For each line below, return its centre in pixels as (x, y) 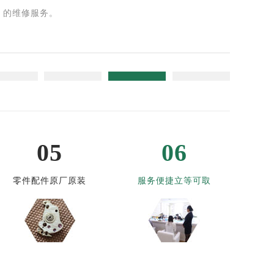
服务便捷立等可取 (174, 181)
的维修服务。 (31, 13)
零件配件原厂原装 (50, 181)
